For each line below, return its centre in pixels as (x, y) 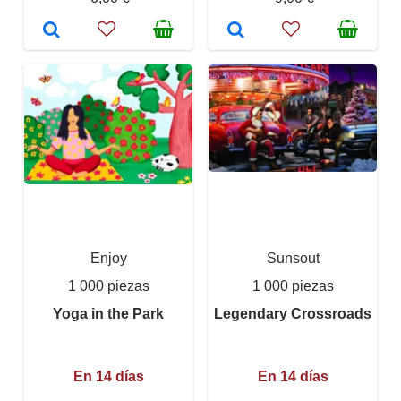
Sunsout (293, 259)
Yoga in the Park (108, 314)
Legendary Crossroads (293, 314)
